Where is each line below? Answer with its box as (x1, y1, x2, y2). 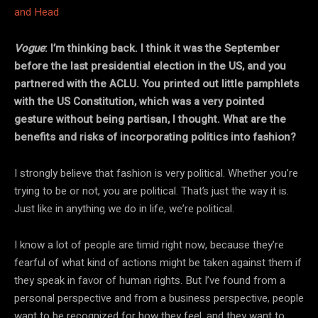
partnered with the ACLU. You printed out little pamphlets (14, 75, 299, 92)
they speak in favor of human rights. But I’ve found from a (14, 272, 285, 288)
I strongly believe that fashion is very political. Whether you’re (14, 165, 298, 181)
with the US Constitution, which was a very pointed (14, 93, 264, 109)
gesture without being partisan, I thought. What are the (14, 111, 286, 127)
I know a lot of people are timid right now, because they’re (14, 236, 284, 253)
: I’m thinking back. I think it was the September (45, 40, 280, 56)
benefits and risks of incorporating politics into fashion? (14, 128, 296, 145)
